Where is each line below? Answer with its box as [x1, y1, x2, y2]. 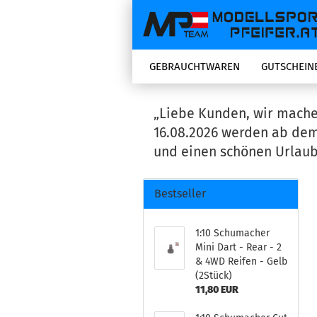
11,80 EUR [195, 284, 238, 296]
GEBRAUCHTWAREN [149, 60, 240, 73]
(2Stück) [195, 270, 232, 282]
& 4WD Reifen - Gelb [195, 255, 287, 267]
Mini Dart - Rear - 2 [195, 241, 282, 253]
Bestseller [154, 187, 206, 200]
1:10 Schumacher [195, 227, 270, 239]
